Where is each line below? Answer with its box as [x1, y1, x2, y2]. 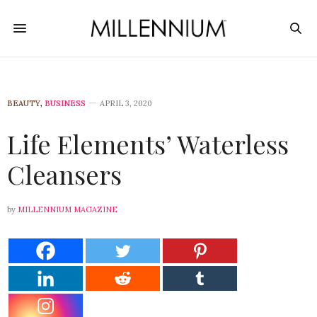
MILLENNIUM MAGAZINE [18, 204, 117, 214]
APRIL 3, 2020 [100, 98, 152, 108]
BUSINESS [45, 98, 86, 108]
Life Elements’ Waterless [7, 127, 289, 161]
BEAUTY [7, 98, 40, 108]
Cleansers [7, 157, 122, 191]
